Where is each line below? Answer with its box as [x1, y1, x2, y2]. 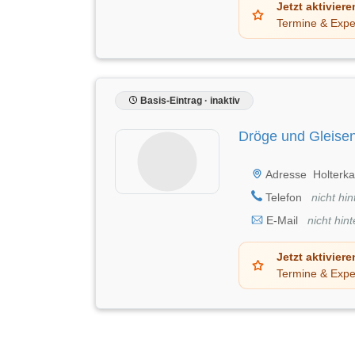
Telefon [262, 190, 305, 204]
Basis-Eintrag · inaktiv [138, 94, 240, 106]
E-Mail [263, 213, 301, 227]
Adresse [263, 167, 307, 181]
